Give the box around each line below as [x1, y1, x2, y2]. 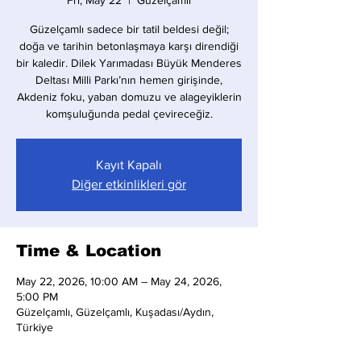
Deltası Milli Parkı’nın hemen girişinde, [35, 73, 222, 86]
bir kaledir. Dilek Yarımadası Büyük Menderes [16, 56, 242, 69]
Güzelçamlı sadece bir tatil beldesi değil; [29, 23, 229, 35]
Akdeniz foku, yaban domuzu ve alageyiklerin [16, 90, 242, 103]
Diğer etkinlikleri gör [72, 177, 186, 191]
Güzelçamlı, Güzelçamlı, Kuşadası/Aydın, [16, 305, 214, 318]
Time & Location [16, 242, 161, 259]
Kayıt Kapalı [96, 158, 162, 172]
